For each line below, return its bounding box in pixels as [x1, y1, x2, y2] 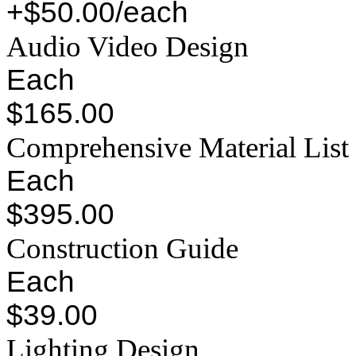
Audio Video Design [6, 30, 249, 64]
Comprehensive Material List [6, 131, 349, 164]
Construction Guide [6, 232, 238, 265]
